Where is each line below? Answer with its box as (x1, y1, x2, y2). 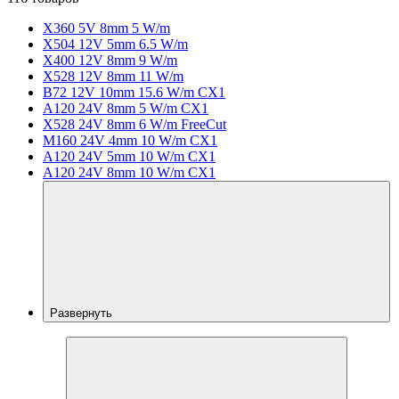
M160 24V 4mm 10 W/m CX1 (43, 132, 217, 148)
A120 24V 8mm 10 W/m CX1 (43, 164, 216, 180)
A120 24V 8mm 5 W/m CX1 (43, 100, 208, 116)
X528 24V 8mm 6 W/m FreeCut (43, 116, 226, 132)
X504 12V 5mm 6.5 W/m (43, 36, 188, 52)
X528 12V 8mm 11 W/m (43, 68, 183, 84)
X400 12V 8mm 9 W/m (43, 52, 177, 68)
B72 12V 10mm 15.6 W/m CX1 (43, 84, 225, 100)
